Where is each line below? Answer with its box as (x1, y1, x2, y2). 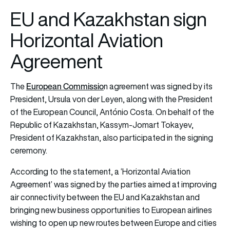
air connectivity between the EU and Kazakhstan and (10, 191, 200, 203)
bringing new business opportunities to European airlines (10, 204, 212, 216)
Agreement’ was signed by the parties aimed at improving (10, 178, 217, 190)
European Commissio (26, 80, 104, 92)
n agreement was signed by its (104, 80, 213, 92)
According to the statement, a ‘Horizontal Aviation (10, 165, 190, 177)
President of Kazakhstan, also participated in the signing (10, 131, 213, 143)
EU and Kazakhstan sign (10, 6, 207, 32)
